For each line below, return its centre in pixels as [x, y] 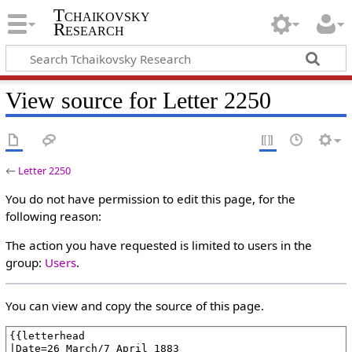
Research [88, 30]
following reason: [53, 216]
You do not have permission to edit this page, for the [150, 199]
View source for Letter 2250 [138, 100]
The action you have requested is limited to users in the [158, 246]
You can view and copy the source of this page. [134, 305]
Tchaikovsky [101, 16]
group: [25, 263]
